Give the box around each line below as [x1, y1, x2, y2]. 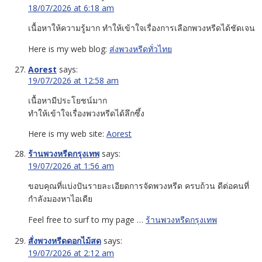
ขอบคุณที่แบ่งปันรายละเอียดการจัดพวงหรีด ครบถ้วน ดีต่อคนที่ [28, 180, 249, 191]
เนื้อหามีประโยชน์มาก [28, 94, 107, 106]
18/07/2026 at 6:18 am [28, 2, 114, 13]
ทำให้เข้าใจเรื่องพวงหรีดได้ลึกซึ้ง [28, 107, 144, 119]
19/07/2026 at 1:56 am [28, 160, 114, 171]
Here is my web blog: [28, 43, 109, 54]
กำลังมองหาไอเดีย [28, 192, 92, 204]
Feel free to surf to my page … [28, 213, 146, 225]
